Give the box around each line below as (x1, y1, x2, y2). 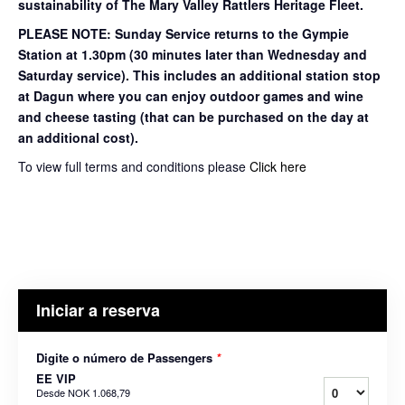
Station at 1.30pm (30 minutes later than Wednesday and (18, 44, 367, 63)
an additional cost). (18, 127, 138, 146)
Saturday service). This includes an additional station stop (18, 65, 381, 84)
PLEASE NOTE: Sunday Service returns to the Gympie (18, 24, 349, 42)
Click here (250, 156, 306, 175)
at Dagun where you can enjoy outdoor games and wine (18, 86, 363, 105)
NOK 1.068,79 (68, 384, 130, 400)
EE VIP (36, 369, 76, 387)
